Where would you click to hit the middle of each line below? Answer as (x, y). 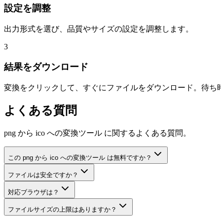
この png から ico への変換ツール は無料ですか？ (80, 158)
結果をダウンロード (46, 67)
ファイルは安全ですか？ (43, 175)
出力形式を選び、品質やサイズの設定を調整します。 (99, 29)
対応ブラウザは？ (34, 192)
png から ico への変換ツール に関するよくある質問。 (97, 133)
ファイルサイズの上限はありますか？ (62, 210)
